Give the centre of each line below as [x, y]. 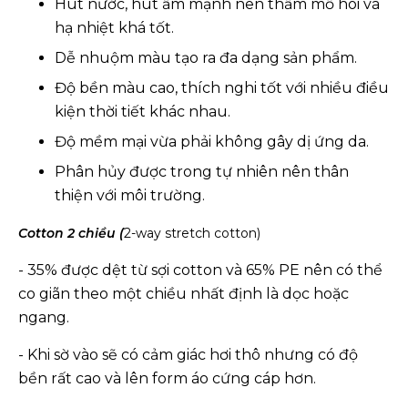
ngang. [44, 317]
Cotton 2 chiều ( [71, 233]
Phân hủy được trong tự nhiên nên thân [202, 172]
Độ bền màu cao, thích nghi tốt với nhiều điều [222, 88]
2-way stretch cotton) [192, 233]
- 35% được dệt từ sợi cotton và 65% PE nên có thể [200, 270]
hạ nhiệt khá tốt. [114, 28]
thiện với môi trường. [130, 195]
